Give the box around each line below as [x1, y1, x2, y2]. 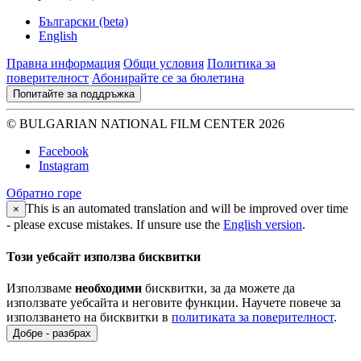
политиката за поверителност [172, 310, 334, 324]
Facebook [39, 144, 89, 159]
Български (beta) [39, 15, 128, 29]
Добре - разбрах [13, 327, 91, 339]
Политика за [207, 56, 276, 71]
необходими [75, 281, 142, 295]
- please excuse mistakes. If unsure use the [6, 218, 223, 232]
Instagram [39, 159, 89, 173]
